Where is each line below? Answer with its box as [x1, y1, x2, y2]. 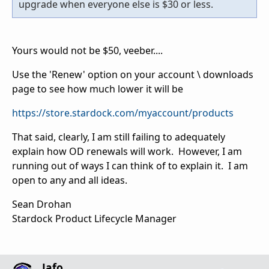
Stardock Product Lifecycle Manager [12, 212, 177, 226]
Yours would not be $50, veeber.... [12, 44, 163, 58]
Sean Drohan [12, 198, 71, 211]
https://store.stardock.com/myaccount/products [12, 106, 234, 120]
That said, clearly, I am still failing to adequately [12, 130, 225, 144]
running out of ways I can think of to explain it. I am [12, 159, 248, 173]
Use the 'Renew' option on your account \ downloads [12, 68, 253, 82]
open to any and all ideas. [12, 174, 130, 187]
